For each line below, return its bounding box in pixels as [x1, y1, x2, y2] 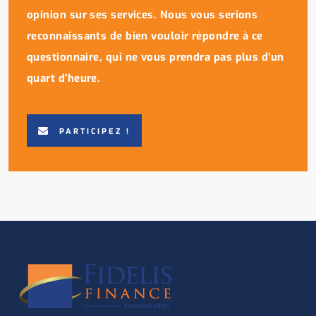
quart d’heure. [27, 71, 101, 85]
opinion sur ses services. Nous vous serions [27, 7, 258, 22]
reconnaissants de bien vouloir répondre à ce [27, 28, 263, 43]
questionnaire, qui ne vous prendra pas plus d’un [27, 49, 284, 64]
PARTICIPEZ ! [59, 126, 130, 137]
